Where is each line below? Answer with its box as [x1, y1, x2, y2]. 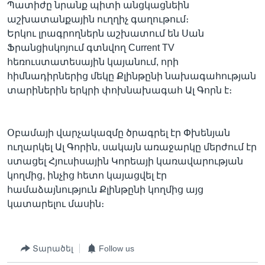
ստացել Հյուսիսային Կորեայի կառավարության [7, 156, 243, 166]
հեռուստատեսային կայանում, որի [7, 57, 179, 67]
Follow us [99, 243, 134, 253]
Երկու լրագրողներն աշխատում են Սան [7, 28, 204, 38]
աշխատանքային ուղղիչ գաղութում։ [7, 14, 189, 24]
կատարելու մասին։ [7, 199, 104, 209]
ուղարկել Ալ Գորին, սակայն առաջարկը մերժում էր [7, 142, 257, 152]
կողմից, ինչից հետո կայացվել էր [7, 170, 167, 180]
